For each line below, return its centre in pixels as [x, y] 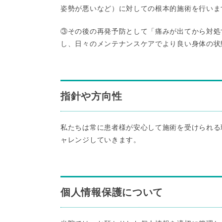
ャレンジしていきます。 [101, 140]
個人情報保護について [112, 192]
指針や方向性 [91, 96]
